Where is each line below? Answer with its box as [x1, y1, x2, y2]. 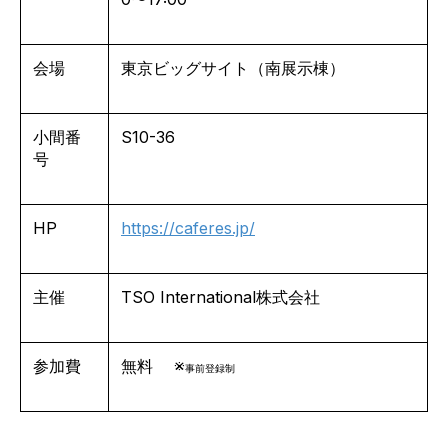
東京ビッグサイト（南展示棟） [121, 58, 345, 79]
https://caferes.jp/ [121, 218, 255, 239]
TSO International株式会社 [121, 287, 320, 308]
